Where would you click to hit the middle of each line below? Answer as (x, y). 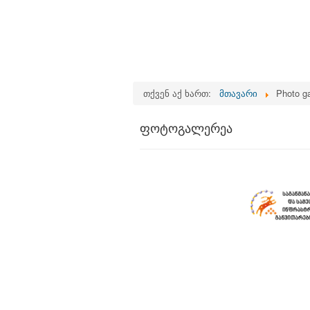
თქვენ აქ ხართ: (180, 93)
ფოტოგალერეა (186, 129)
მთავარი (238, 93)
